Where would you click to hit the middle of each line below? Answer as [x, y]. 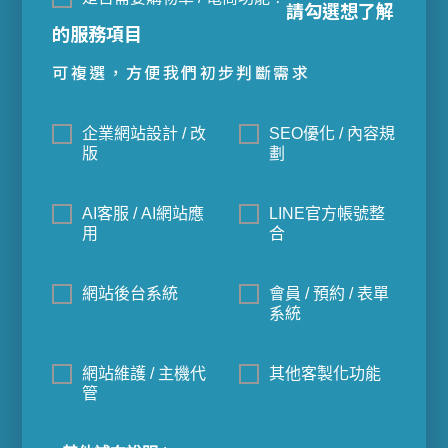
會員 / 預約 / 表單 [329, 293]
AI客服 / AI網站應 [143, 213]
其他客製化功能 [325, 373]
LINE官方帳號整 [327, 213]
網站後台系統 [130, 293]
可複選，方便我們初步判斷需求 [181, 71]
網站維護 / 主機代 [144, 373]
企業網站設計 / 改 [144, 133]
